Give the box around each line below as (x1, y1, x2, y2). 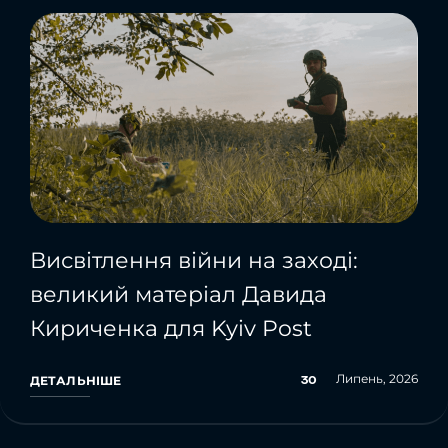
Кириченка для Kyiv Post (30, 314, 312, 342)
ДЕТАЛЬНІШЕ (30, 372, 122, 388)
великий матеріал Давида (30, 280, 327, 308)
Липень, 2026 (336, 370, 418, 386)
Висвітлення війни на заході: (30, 246, 358, 274)
